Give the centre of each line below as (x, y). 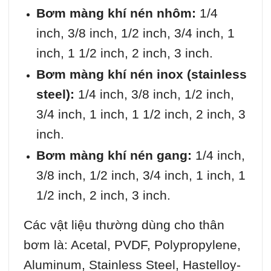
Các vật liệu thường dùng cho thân (124, 224)
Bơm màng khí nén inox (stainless (141, 74)
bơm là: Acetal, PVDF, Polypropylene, (132, 244)
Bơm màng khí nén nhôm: (116, 13)
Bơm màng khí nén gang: (114, 155)
